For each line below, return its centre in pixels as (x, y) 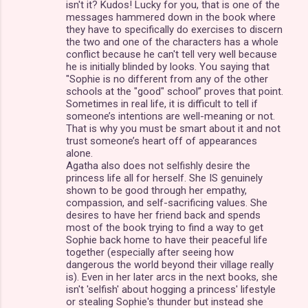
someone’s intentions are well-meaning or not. (170, 116)
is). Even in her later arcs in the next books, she (172, 277)
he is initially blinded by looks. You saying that (168, 66)
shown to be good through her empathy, (156, 190)
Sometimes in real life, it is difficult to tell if (162, 103)
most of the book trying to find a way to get (165, 227)
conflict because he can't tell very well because (172, 54)
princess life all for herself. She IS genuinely (164, 178)
